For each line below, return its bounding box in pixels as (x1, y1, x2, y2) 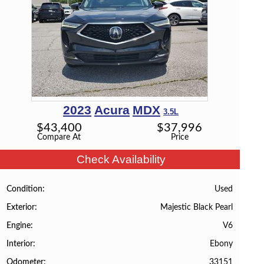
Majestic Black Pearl (160, 202, 233, 212)
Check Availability (77, 153, 166, 166)
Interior (6, 240, 34, 249)
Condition (6, 184, 43, 193)
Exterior (6, 203, 35, 212)
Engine (6, 222, 31, 230)
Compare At (37, 133, 81, 142)
